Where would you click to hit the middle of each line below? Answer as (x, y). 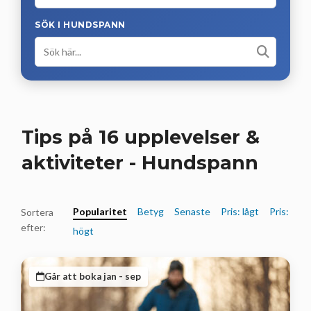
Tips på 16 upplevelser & (141, 137)
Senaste (192, 211)
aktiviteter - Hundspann (140, 162)
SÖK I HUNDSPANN (80, 24)
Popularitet (100, 211)
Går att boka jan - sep (93, 276)
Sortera (37, 212)
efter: (33, 227)
